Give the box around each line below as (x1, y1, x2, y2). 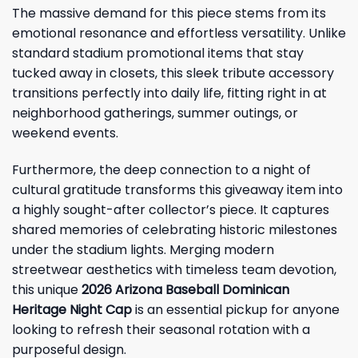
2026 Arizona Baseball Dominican (82, 280, 289, 299)
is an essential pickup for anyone (132, 300, 340, 319)
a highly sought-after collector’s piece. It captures (12, 200, 329, 219)
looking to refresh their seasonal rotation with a (12, 320, 310, 339)
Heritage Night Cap (12, 300, 132, 319)
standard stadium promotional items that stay (12, 44, 304, 63)
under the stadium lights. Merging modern (12, 240, 274, 259)
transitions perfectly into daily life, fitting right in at (12, 84, 327, 103)
